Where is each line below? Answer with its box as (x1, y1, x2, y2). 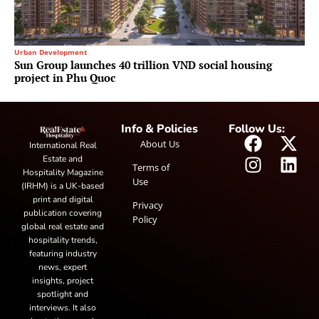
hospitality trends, (28, 234, 98, 246)
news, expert (38, 261, 87, 273)
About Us (140, 137, 179, 150)
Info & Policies (121, 120, 198, 137)
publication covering (23, 207, 102, 219)
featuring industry (28, 248, 97, 260)
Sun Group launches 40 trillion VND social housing (14, 57, 272, 72)
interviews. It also (29, 302, 96, 314)
